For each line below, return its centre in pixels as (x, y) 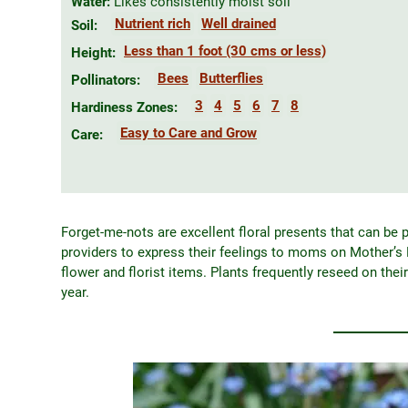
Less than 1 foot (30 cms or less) (225, 51)
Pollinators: (106, 81)
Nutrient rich (153, 24)
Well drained (239, 24)
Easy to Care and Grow (189, 133)
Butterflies (231, 79)
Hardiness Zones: (124, 108)
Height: (93, 53)
